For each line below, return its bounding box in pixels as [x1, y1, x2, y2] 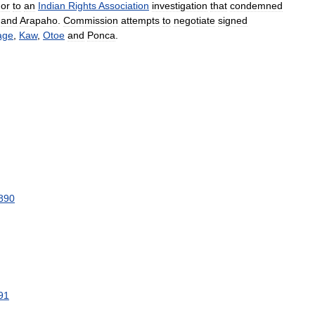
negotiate [174, 14, 215, 26]
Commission [63, 14, 118, 26]
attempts [121, 14, 160, 26]
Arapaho [20, 14, 58, 26]
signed [218, 14, 247, 26]
